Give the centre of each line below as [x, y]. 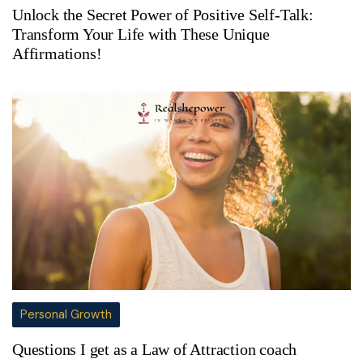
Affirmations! [57, 53]
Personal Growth [66, 314]
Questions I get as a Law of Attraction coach [155, 349]
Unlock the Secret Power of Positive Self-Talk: [163, 15]
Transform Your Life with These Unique [141, 34]
